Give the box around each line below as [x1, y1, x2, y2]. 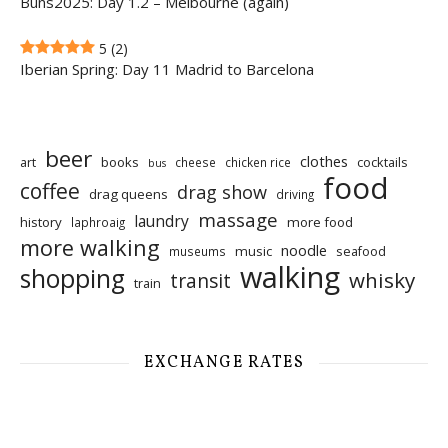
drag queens [89, 185, 168, 203]
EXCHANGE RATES [144, 352, 304, 374]
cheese [175, 154, 216, 170]
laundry [134, 210, 189, 232]
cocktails [357, 153, 408, 171]
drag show [177, 180, 267, 204]
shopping [20, 262, 125, 295]
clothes [300, 151, 348, 171]
